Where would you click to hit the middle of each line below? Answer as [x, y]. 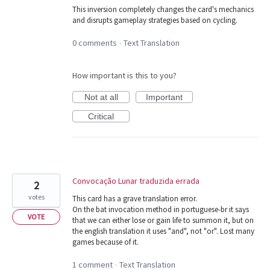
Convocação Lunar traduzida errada [136, 181]
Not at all [101, 97]
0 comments [95, 43]
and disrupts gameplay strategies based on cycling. [155, 20]
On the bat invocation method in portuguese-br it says [161, 209]
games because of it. [105, 242]
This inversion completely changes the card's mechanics [163, 9]
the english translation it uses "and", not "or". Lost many [163, 231]
